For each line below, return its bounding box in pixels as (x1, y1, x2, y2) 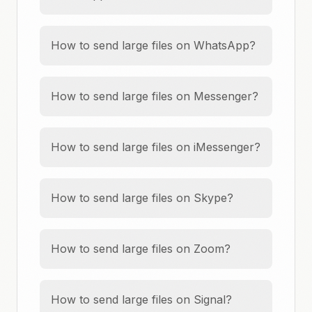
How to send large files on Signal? (51, 292, 232, 306)
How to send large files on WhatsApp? (51, 38, 256, 52)
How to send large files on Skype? (51, 191, 233, 205)
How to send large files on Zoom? (51, 242, 231, 256)
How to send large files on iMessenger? (51, 140, 260, 154)
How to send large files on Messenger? (51, 89, 258, 103)
